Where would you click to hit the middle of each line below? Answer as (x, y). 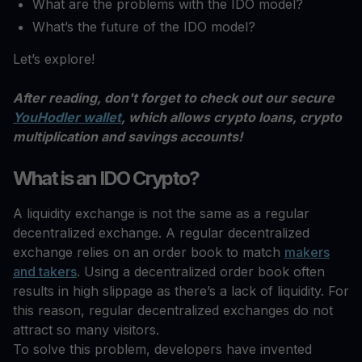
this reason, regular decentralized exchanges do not (173, 311)
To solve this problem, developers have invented (162, 349)
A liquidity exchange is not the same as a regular (161, 214)
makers (307, 253)
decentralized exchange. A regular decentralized (161, 233)
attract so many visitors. (86, 330)
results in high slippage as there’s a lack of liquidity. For (181, 291)
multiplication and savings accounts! (128, 137)
